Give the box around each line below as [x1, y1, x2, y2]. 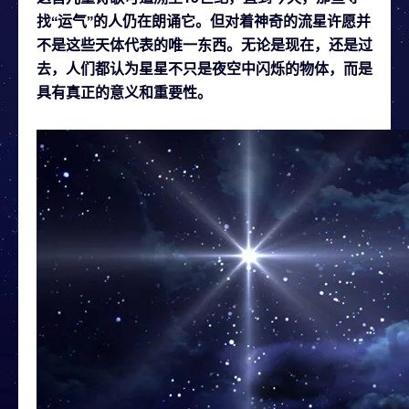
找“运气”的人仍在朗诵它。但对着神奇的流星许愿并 [37, 11, 371, 29]
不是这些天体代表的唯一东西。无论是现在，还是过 [37, 35, 372, 53]
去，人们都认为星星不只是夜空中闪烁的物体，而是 [37, 58, 372, 77]
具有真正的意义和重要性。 [37, 82, 212, 100]
